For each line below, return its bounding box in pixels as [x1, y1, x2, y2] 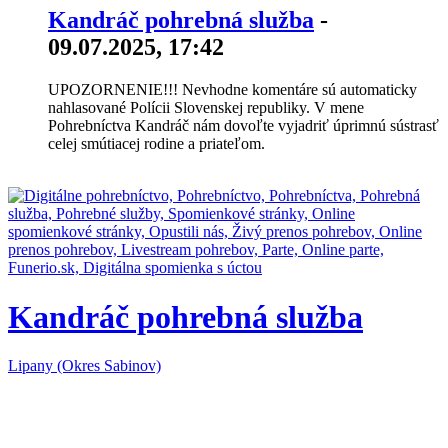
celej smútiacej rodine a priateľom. [48, 135, 265, 153]
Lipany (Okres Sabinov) [8, 357, 161, 375]
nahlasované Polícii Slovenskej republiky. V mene [48, 99, 364, 117]
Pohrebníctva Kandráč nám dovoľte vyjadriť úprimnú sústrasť [48, 117, 439, 135]
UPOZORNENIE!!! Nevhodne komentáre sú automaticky [48, 81, 417, 99]
